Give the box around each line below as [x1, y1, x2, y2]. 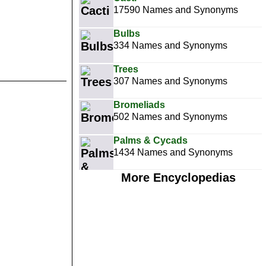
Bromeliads [113, 100, 165, 110]
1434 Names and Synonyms [113, 147, 233, 157]
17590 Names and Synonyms [113, 5, 238, 15]
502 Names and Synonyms [113, 112, 227, 122]
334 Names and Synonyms [113, 40, 227, 50]
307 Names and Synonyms [113, 76, 227, 86]
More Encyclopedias [121, 171, 236, 184]
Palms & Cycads [113, 135, 188, 145]
